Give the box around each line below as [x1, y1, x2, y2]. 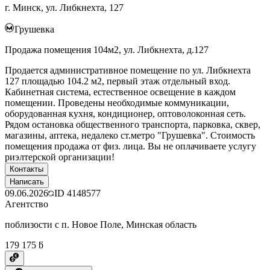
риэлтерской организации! [5, 151, 115, 162]
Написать [10, 177, 44, 186]
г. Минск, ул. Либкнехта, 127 [5, 2, 124, 13]
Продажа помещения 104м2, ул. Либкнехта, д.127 [5, 44, 209, 55]
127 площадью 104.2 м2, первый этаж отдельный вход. [5, 75, 230, 86]
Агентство [5, 198, 48, 209]
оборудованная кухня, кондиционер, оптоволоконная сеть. [5, 108, 246, 119]
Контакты [10, 164, 43, 174]
